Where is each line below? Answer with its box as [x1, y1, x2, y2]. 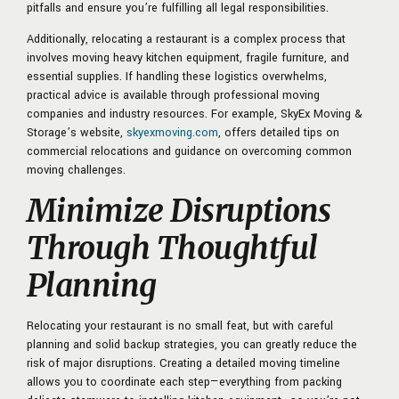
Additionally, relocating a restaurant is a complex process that [27, 30, 346, 47]
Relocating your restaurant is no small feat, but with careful [27, 317, 333, 334]
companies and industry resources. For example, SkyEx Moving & [27, 105, 362, 122]
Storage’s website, [27, 124, 123, 141]
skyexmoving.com [126, 124, 218, 141]
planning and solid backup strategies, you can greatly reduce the [27, 336, 357, 353]
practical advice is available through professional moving [27, 86, 320, 103]
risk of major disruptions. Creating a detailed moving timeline [27, 354, 340, 371]
